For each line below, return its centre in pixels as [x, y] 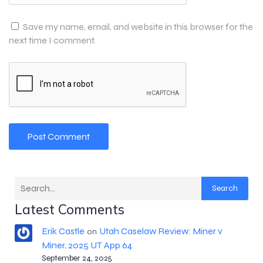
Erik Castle [63, 231]
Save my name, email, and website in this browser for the [138, 26]
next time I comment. [52, 40]
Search [225, 188]
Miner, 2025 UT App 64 [87, 245]
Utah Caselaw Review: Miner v [161, 231]
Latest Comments [70, 209]
